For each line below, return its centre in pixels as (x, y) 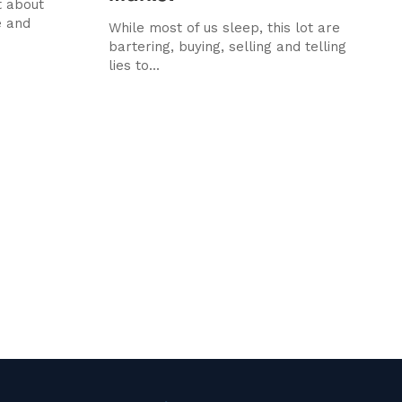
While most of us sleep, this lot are (224, 27)
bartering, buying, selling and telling (227, 46)
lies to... (134, 65)
